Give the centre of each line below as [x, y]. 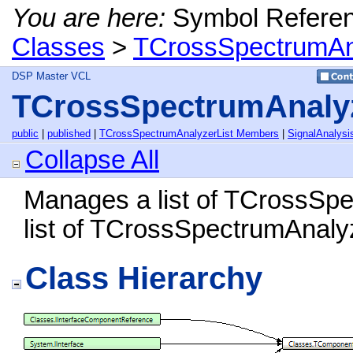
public [25, 134]
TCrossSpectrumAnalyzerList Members [189, 134]
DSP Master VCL [51, 76]
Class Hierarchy [144, 278]
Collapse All [92, 160]
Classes [58, 47]
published [69, 134]
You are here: [89, 18]
